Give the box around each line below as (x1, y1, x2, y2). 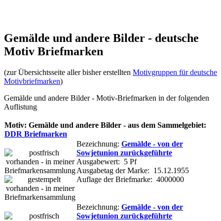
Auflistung (4, 102, 37, 111)
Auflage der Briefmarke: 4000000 (76, 175, 184, 184)
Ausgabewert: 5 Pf (76, 157, 137, 166)
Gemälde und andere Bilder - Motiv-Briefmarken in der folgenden (4, 93, 209, 102)
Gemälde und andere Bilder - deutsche (4, 31, 199, 44)
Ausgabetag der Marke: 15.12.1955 (76, 166, 189, 175)
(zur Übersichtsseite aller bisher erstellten (4, 68, 133, 76)
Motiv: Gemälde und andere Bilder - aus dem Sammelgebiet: (4, 120, 206, 129)
